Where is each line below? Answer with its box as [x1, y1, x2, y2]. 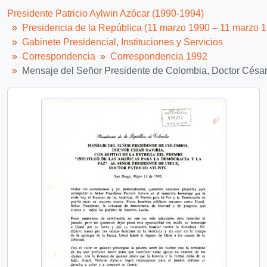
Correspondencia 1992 [110, 51, 207, 62]
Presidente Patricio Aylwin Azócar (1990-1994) [7, 8, 204, 19]
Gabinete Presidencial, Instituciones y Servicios [22, 37, 223, 48]
